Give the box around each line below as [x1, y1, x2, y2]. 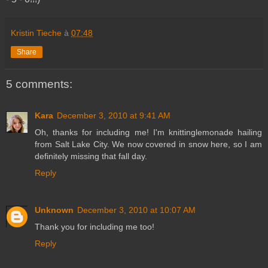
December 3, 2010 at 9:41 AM [57, 110, 170, 120]
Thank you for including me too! [35, 221, 154, 232]
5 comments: [6, 78, 72, 91]
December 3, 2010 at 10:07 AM [77, 205, 196, 215]
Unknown [35, 205, 74, 215]
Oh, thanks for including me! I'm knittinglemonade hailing [35, 127, 262, 137]
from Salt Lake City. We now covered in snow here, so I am [35, 139, 262, 149]
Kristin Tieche [11, 28, 62, 38]
